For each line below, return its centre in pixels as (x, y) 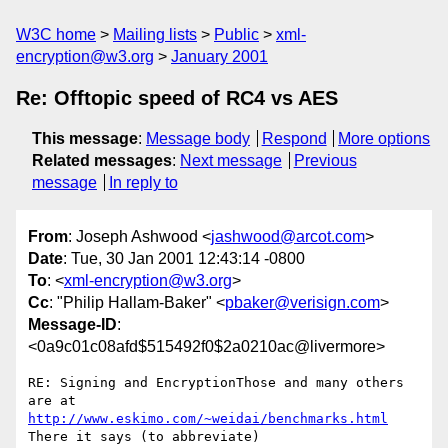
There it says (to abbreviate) (144, 437)
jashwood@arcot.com (288, 237)
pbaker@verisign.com (302, 303)
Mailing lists (155, 34)
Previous (325, 160)
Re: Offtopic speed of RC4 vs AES (177, 98)
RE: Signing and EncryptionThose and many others (216, 383)
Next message (231, 160)
